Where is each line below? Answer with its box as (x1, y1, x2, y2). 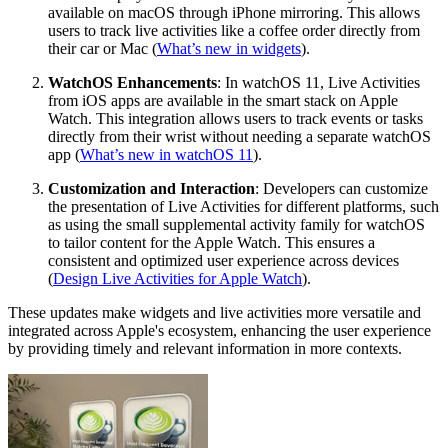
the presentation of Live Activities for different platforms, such (48, 197, 439, 215)
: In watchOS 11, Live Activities (217, 73, 420, 91)
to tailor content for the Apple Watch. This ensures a (48, 233, 375, 251)
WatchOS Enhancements (48, 73, 217, 91)
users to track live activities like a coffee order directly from (48, 21, 420, 39)
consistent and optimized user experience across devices (48, 251, 399, 269)
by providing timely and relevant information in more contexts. (8, 339, 402, 357)
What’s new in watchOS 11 (80, 145, 253, 163)
